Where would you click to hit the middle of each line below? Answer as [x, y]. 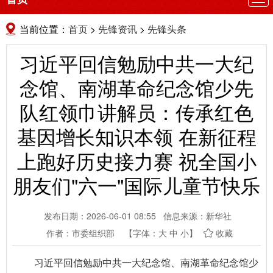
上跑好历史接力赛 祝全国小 [136, 160]
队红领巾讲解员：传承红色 [136, 111]
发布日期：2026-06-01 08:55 [100, 215]
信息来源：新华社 [197, 215]
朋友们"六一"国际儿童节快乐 [136, 184]
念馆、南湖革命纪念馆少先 [136, 87]
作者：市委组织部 [80, 232]
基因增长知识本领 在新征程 [136, 136]
